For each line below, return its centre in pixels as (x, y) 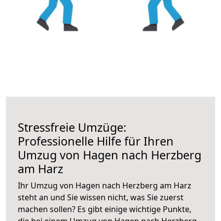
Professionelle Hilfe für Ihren (96, 141)
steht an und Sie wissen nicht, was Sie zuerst (101, 197)
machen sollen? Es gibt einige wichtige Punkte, (105, 209)
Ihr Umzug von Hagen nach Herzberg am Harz (105, 185)
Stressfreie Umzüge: (72, 127)
